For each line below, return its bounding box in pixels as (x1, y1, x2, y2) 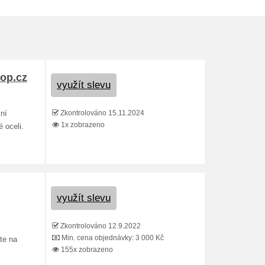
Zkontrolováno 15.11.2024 (59, 109, 144, 117)
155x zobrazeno (59, 245, 113, 254)
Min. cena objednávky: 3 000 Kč (60, 234, 164, 242)
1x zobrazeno (59, 121, 105, 129)
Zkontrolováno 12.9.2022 (59, 222, 141, 230)
